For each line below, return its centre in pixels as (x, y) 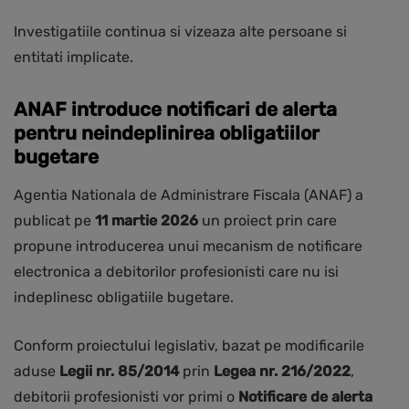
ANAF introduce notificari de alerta (175, 110)
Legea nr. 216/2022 (282, 372)
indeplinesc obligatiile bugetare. (124, 298)
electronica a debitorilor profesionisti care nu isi (176, 272)
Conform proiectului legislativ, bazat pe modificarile (189, 346)
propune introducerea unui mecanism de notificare (188, 246)
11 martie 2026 (147, 221)
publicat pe (54, 221)
